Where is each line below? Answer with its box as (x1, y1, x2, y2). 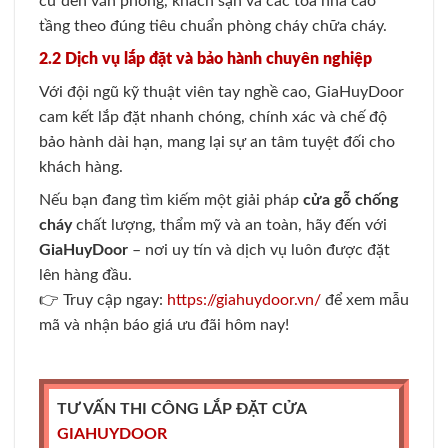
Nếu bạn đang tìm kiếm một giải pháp (39, 192, 303, 209)
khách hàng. (39, 159, 123, 176)
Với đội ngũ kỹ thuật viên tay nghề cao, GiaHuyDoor (39, 84, 404, 101)
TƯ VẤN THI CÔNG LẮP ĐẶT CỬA (57, 401, 307, 418)
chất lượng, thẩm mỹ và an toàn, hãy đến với (72, 217, 387, 234)
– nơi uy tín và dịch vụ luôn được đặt (128, 242, 390, 259)
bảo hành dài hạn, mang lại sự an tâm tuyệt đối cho (39, 134, 395, 151)
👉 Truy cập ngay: (39, 292, 163, 309)
